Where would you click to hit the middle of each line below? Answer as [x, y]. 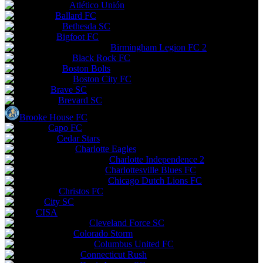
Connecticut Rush [114, 254]
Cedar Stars [78, 138]
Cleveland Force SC [127, 223]
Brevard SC [80, 100]
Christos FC [81, 191]
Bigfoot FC [77, 37]
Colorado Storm [103, 233]
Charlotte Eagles [106, 149]
